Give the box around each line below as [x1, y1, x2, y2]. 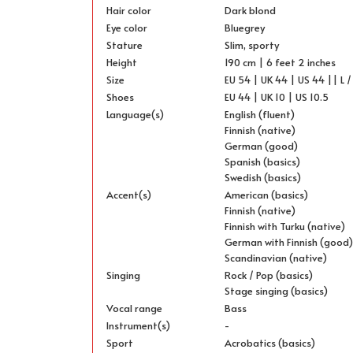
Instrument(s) [106, 318, 171, 333]
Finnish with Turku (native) [225, 219, 346, 234]
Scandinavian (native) [225, 251, 328, 266]
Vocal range [106, 301, 163, 316]
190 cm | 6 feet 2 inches [225, 55, 336, 70]
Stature [106, 38, 143, 53]
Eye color [106, 20, 148, 35]
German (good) [225, 139, 299, 154]
